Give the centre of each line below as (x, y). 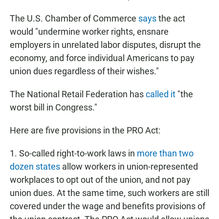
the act (171, 19)
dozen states (35, 167)
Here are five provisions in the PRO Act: (85, 131)
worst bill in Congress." (54, 108)
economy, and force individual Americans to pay (102, 58)
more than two (165, 153)
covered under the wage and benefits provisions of (108, 206)
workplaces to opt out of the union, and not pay (100, 180)
